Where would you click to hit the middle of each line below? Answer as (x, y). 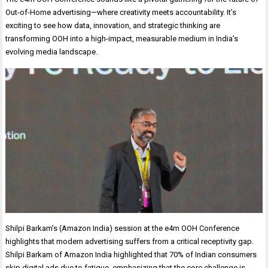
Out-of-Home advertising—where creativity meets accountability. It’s (121, 13)
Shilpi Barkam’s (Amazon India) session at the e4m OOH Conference (123, 228)
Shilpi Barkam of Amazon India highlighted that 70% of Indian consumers (131, 254)
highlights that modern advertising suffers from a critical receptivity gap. (130, 241)
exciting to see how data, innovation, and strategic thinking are (113, 26)
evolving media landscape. (52, 52)
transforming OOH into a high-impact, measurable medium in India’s (122, 39)
